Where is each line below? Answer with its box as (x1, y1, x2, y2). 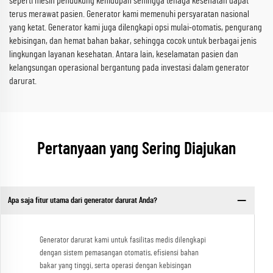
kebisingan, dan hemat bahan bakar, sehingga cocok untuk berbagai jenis (9, 36, 257, 46)
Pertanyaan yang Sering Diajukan (37, 141, 236, 158)
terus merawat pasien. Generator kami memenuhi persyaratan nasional (9, 9, 249, 19)
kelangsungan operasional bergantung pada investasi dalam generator (9, 63, 249, 73)
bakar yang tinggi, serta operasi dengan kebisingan (40, 261, 191, 271)
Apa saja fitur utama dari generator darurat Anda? (7, 196, 157, 205)
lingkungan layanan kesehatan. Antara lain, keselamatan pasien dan (9, 49, 238, 60)
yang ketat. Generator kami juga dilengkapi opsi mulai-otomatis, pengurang (9, 23, 262, 33)
